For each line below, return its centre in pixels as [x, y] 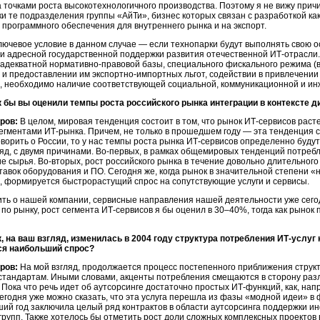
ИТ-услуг [296, 239]
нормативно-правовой [95, 64]
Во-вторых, [60, 161]
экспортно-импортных [137, 74]
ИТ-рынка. [65, 131]
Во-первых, [119, 151]
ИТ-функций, [257, 287]
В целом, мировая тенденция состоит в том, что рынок [131, 121]
